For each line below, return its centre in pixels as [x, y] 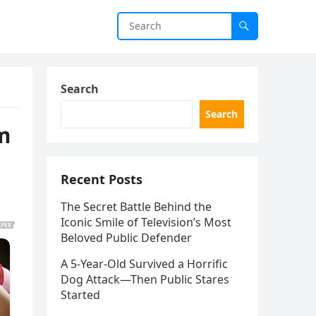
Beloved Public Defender [126, 238]
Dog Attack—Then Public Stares [145, 279]
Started [80, 295]
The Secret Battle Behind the [136, 207]
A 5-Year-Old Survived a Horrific [144, 264]
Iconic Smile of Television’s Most [146, 222]
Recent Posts [102, 179]
